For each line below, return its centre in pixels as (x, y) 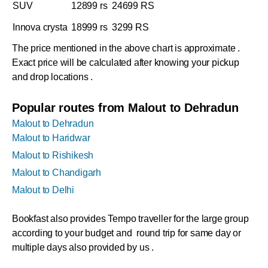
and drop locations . (53, 77)
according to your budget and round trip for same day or (127, 233)
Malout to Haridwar (52, 138)
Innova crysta (41, 28)
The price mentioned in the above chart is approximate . (126, 48)
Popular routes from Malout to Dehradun (125, 108)
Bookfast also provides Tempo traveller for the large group (130, 219)
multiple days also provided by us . (83, 248)
